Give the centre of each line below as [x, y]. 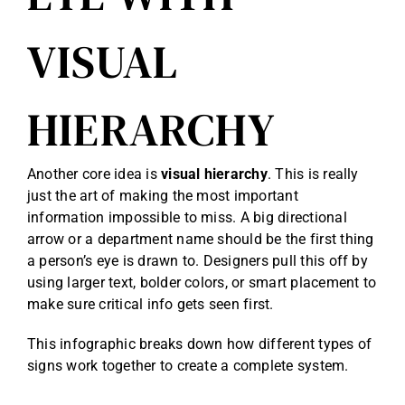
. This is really [313, 174]
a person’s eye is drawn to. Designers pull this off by [198, 261]
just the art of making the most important [163, 196]
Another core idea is [94, 174]
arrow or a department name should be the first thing [201, 240]
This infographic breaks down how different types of [200, 344]
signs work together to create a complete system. [188, 366]
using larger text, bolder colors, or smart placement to [202, 283]
